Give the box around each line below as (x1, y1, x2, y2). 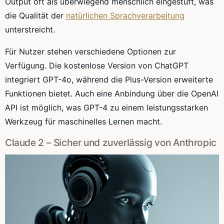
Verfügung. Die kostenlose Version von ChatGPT (5, 60, 188, 71)
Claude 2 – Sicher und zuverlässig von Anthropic (5, 136, 216, 149)
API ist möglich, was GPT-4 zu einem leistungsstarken (5, 102, 208, 113)
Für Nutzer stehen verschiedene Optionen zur (5, 46, 176, 57)
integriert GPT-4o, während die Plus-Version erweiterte (5, 74, 213, 85)
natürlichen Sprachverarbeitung (66, 10, 184, 21)
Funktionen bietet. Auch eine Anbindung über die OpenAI (5, 88, 218, 99)
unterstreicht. (5, 24, 55, 35)
